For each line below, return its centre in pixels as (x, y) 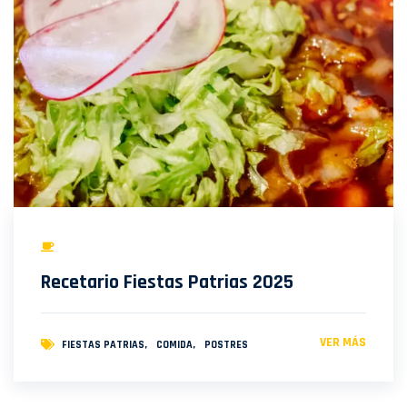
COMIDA (174, 345)
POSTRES (226, 345)
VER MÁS (343, 342)
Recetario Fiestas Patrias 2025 (167, 283)
